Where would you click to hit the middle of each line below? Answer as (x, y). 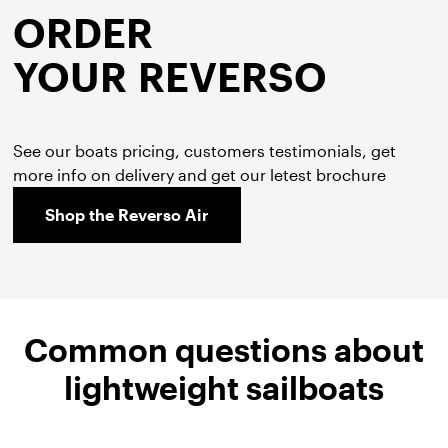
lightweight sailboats (224, 388)
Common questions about (224, 350)
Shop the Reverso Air (127, 215)
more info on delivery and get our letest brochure (200, 175)
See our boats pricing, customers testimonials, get (205, 151)
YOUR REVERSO (170, 77)
